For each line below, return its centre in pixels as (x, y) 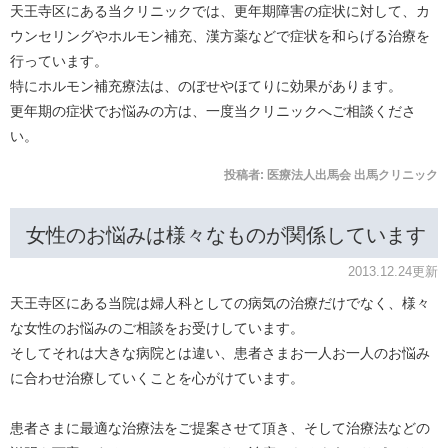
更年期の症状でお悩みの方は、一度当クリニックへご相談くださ (213, 111)
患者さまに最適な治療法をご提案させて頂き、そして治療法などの (220, 428)
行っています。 (59, 61)
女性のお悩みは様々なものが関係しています (226, 235)
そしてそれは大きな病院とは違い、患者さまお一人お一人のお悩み (220, 353)
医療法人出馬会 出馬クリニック (352, 175)
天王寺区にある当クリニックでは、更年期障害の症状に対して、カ (220, 11)
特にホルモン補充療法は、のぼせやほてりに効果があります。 (206, 86)
